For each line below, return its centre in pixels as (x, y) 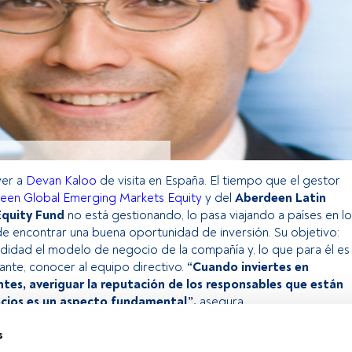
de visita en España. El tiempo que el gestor (218, 180)
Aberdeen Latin (280, 198)
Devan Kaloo (61, 180)
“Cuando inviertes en (248, 267)
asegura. (223, 301)
